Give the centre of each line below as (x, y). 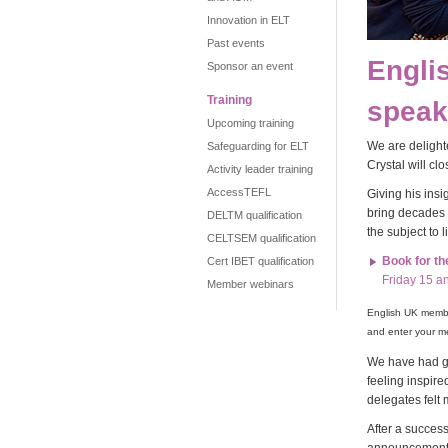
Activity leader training (260, 169)
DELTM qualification (254, 215)
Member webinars (250, 284)
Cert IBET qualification (260, 261)
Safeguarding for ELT (258, 146)
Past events (236, 43)
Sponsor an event (250, 66)
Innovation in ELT (248, 20)
